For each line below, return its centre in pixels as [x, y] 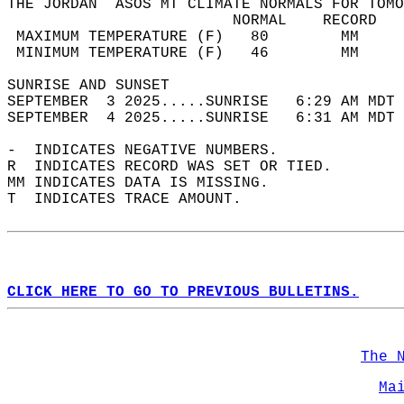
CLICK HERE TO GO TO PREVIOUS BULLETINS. [183, 292]
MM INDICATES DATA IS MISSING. [147, 183]
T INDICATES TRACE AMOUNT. [133, 199]
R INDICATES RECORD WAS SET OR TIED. [179, 167]
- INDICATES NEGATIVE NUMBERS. [151, 151]
